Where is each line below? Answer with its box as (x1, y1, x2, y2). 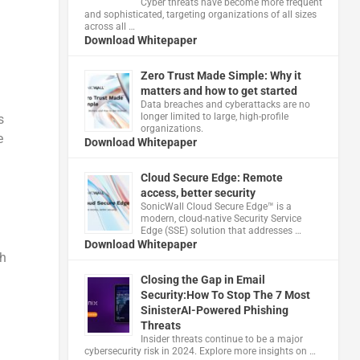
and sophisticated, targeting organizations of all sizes (84, 8, 317, 20)
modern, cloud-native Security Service (140, 212, 301, 224)
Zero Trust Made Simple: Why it (140, 68, 301, 82)
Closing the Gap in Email (140, 272, 265, 286)
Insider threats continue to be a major (140, 333, 303, 345)
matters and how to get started (140, 84, 297, 97)
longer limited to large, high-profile (140, 110, 288, 122)
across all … (84, 20, 135, 32)
